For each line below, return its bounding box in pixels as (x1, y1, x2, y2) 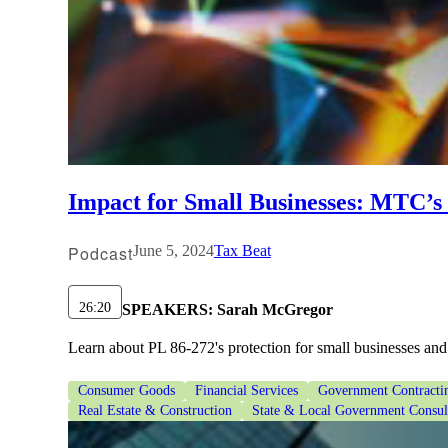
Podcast (68, 241, 133, 265)
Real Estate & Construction (78, 402, 232, 418)
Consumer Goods (78, 382, 175, 398)
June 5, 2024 (132, 241, 214, 259)
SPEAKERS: (122, 300, 213, 318)
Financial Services (195, 382, 298, 398)
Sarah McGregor (213, 300, 333, 318)
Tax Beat (213, 241, 271, 259)
